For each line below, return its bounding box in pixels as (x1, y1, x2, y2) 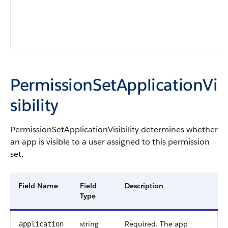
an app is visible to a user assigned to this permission (10, 136, 210, 147)
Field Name (18, 181, 58, 190)
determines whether (139, 124, 218, 135)
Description (125, 181, 163, 190)
